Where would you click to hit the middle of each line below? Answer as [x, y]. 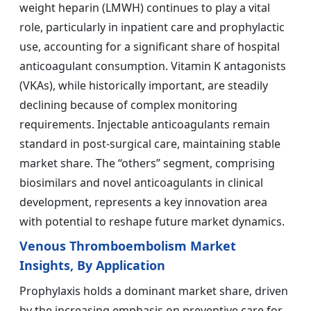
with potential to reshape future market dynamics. [152, 221]
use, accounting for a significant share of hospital [150, 46]
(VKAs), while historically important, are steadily [144, 85]
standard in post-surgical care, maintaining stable [150, 143]
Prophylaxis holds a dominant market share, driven [154, 291]
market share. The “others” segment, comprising [147, 163]
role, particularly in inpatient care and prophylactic [152, 27]
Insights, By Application [92, 265]
